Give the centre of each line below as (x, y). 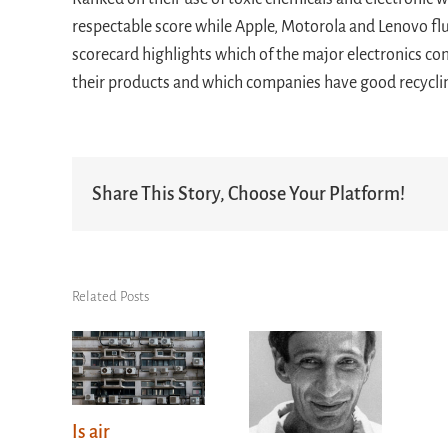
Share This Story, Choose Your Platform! (248, 193)
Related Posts (110, 296)
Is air (91, 431)
